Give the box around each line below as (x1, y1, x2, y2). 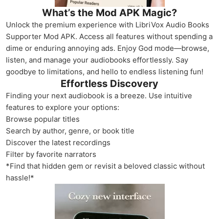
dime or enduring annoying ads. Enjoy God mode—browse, (6, 44, 209, 53)
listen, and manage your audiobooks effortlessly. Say (6, 55, 188, 65)
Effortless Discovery (61, 78, 158, 89)
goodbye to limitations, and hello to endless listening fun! (6, 67, 203, 76)
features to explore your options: (6, 103, 119, 112)
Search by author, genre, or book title (6, 126, 134, 135)
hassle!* (6, 173, 34, 182)
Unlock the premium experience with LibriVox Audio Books (6, 20, 209, 29)
